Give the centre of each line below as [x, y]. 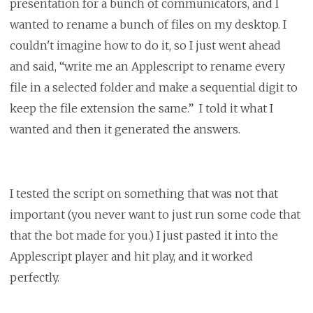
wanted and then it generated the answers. [125, 130]
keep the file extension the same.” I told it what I [141, 109]
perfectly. [37, 278]
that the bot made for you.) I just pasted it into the [144, 236]
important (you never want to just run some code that [155, 215]
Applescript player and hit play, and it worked [131, 257]
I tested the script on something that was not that [144, 194]
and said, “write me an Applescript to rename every [147, 67]
